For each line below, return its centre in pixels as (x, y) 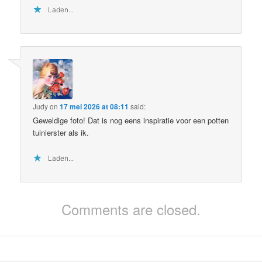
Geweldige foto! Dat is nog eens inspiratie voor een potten (131, 120)
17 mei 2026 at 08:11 (94, 107)
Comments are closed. (131, 209)
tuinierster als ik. (61, 133)
